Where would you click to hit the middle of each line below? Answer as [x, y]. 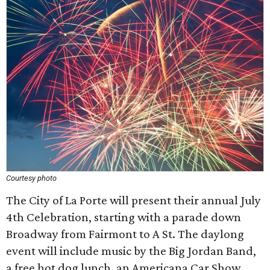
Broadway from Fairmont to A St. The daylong [125, 234]
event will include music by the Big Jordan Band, [131, 251]
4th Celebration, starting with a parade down [124, 217]
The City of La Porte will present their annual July [133, 200]
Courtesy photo [31, 178]
